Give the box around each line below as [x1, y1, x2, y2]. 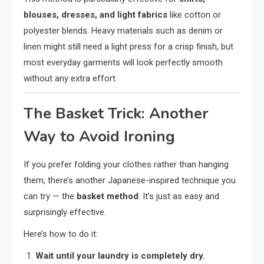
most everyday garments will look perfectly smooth [24, 57, 223, 68]
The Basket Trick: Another [24, 103, 209, 124]
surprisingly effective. [24, 206, 106, 217]
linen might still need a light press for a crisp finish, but [24, 41, 233, 52]
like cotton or [167, 9, 221, 20]
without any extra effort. [24, 72, 117, 84]
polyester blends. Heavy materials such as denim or [24, 25, 223, 36]
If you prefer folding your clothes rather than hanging [24, 159, 229, 170]
